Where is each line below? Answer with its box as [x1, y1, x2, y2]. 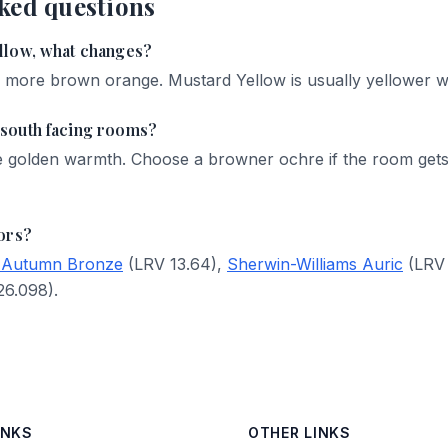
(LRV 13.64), [123, 254, 227, 274]
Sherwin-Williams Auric [227, 254, 403, 274]
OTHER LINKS [248, 424, 351, 441]
